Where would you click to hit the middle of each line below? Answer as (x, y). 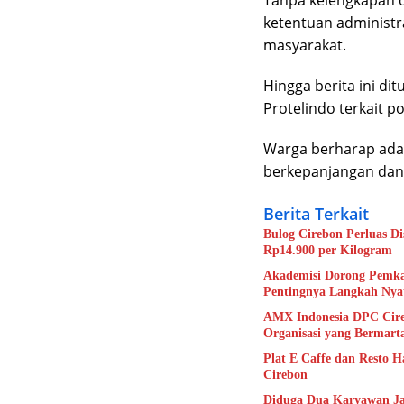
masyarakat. (305, 45)
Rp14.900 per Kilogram (328, 250)
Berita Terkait (316, 213)
